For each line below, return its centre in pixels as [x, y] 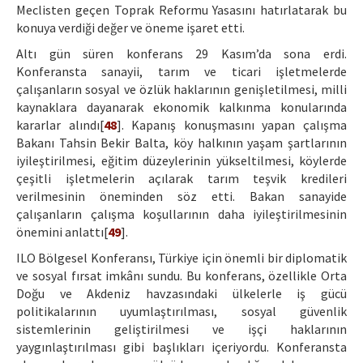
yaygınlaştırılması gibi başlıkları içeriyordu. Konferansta [181, 347]
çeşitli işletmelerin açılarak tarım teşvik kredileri [181, 179]
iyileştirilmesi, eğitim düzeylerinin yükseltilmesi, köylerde [181, 161]
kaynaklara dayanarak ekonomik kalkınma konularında [181, 107]
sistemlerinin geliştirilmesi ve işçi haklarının [181, 329]
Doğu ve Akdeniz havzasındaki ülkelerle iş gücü [181, 294]
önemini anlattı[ [62, 232]
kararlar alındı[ [60, 125]
